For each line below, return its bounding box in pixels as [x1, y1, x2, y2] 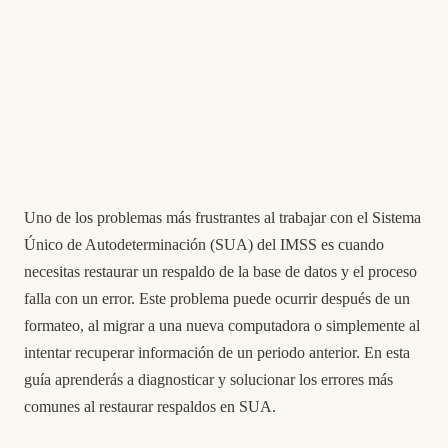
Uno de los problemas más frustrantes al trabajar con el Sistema [24, 209, 421, 226]
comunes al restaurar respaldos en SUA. [24, 398, 276, 415]
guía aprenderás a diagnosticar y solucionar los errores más [24, 371, 393, 388]
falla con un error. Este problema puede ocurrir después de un [24, 290, 410, 307]
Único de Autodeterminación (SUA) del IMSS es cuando [24, 236, 384, 253]
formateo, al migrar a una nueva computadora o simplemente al [24, 317, 420, 334]
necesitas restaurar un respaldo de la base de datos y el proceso [24, 263, 417, 280]
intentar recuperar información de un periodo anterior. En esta [24, 344, 410, 361]
